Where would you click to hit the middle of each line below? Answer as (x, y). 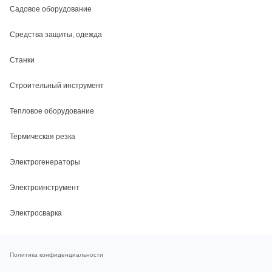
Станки (22, 60)
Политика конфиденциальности (56, 254)
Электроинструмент (45, 187)
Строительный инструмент (57, 85)
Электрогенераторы (45, 162)
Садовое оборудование (51, 9)
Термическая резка (42, 136)
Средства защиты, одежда (56, 34)
